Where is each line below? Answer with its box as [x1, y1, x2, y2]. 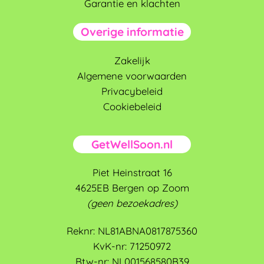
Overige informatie [80, 24, 184, 39]
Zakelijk [114, 54, 150, 67]
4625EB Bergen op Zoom [75, 181, 189, 194]
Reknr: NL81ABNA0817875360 [67, 225, 197, 237]
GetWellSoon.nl [91, 137, 173, 151]
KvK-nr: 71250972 [93, 240, 171, 253]
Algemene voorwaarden [77, 69, 187, 82]
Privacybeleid [101, 84, 163, 97]
